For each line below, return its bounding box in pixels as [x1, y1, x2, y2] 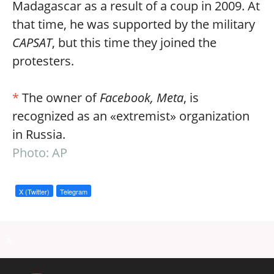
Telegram [60, 187, 87, 196]
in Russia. [12, 126, 65, 143]
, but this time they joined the [52, 34, 217, 51]
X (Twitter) [19, 187, 50, 196]
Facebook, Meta [100, 89, 183, 106]
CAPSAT [12, 34, 52, 51]
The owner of [19, 89, 100, 106]
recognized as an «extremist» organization [12, 108, 250, 124]
